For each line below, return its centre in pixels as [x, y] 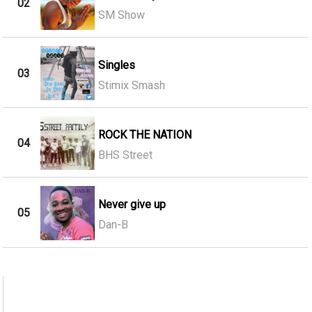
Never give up [132, 205]
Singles [116, 65]
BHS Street [125, 155]
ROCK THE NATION [145, 135]
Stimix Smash [131, 85]
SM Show [121, 15]
